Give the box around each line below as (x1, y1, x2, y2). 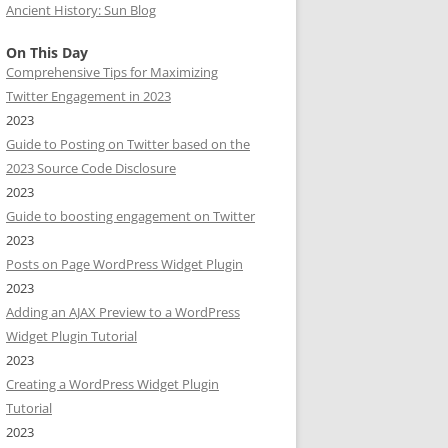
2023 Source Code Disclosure (6, 159, 176, 177)
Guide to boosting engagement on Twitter (6, 207, 255, 225)
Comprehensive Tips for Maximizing (6, 63, 218, 81)
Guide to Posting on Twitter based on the (6, 135, 250, 153)
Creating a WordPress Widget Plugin (6, 375, 219, 393)
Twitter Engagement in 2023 (6, 87, 171, 105)
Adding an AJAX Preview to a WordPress (6, 303, 240, 321)
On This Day (6, 43, 88, 62)
